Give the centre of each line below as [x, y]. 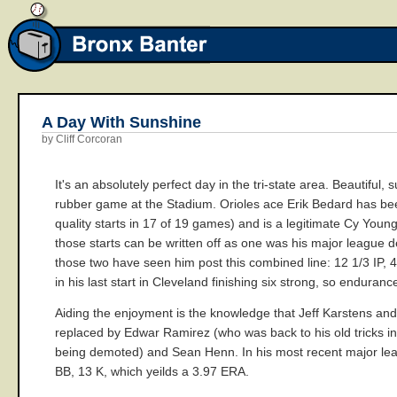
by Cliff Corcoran [82, 139]
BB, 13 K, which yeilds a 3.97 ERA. [152, 372]
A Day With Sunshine [121, 122]
